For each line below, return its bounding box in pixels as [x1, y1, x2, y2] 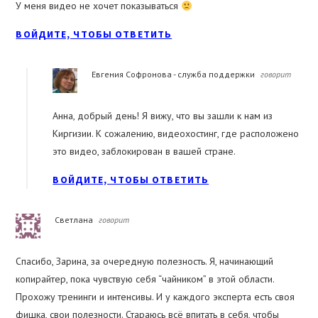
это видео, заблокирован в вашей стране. [53, 145, 236, 158]
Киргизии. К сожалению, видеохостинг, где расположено [53, 127, 300, 141]
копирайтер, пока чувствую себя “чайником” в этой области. [16, 273, 275, 286]
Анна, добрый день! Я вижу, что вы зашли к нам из [53, 109, 273, 123]
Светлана [55, 214, 94, 226]
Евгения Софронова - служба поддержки [92, 69, 256, 80]
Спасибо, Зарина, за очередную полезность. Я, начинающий [16, 255, 274, 268]
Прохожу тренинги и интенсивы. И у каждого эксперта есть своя [16, 290, 295, 304]
